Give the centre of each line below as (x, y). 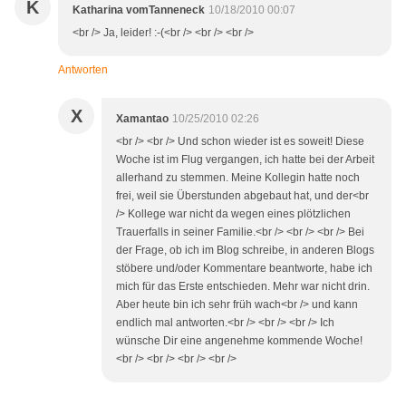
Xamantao (142, 119)
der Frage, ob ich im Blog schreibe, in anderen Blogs (245, 251)
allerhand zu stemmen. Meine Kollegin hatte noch (238, 178)
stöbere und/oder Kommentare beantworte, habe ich (244, 269)
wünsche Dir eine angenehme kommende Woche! (239, 341)
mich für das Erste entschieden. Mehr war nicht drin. (243, 287)
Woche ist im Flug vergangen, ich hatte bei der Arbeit (245, 160)
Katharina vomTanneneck (139, 10)
